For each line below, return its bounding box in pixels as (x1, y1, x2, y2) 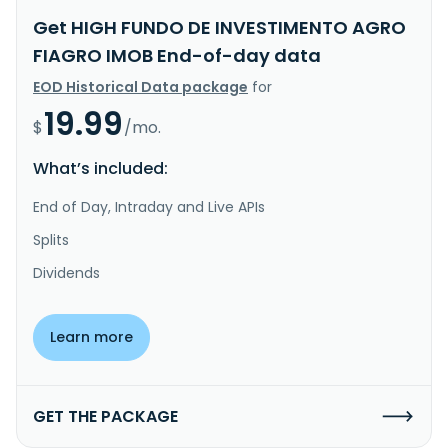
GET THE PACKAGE (33, 404, 178, 428)
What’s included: (33, 156, 168, 180)
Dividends (33, 262, 100, 283)
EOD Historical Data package (33, 76, 248, 97)
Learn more (50, 326, 133, 347)
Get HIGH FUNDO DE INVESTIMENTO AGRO (33, 14, 406, 40)
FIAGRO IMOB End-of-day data (33, 42, 321, 68)
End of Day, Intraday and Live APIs (33, 196, 265, 217)
